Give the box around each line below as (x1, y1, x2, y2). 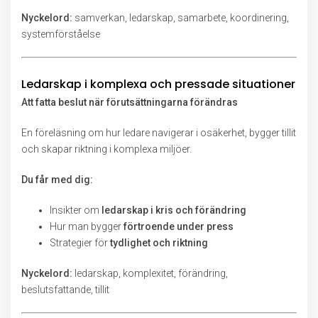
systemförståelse (21, 28, 100, 40)
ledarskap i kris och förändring (102, 204, 246, 216)
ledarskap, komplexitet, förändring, (72, 268, 228, 279)
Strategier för (50, 237, 110, 248)
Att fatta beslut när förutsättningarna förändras (21, 97, 238, 108)
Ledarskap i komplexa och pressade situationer (21, 76, 295, 92)
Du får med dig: (21, 174, 93, 185)
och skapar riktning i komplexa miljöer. (21, 143, 192, 155)
